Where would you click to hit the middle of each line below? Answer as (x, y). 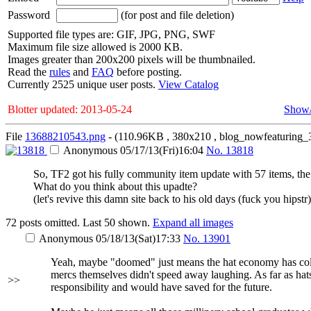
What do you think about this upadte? (115, 186)
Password (29, 15)
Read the (28, 72)
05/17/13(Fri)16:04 (162, 150)
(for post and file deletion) (176, 15)
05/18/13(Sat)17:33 (138, 238)
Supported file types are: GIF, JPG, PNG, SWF (111, 34)
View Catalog (188, 84)
